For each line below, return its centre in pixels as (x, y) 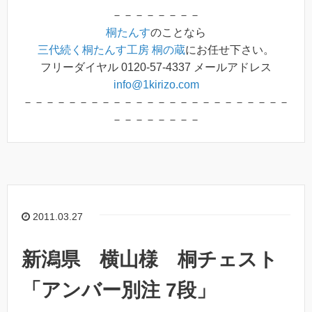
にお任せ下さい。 (230, 50)
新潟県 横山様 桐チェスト (150, 260)
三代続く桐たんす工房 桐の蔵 (111, 50)
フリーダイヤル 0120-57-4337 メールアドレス (156, 68)
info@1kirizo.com (156, 85)
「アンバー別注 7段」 (119, 290)
